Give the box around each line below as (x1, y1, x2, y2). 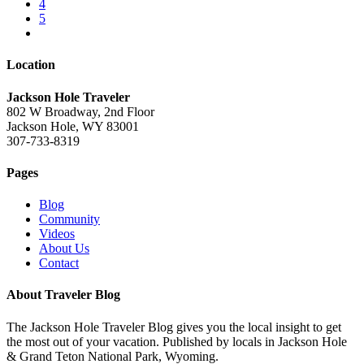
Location (6, 58, 55, 72)
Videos (39, 227, 75, 241)
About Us (39, 241, 89, 256)
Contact (39, 256, 79, 271)
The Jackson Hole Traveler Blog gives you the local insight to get (6, 319, 341, 334)
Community (39, 212, 100, 227)
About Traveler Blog (6, 288, 120, 302)
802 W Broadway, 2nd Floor (6, 104, 154, 119)
